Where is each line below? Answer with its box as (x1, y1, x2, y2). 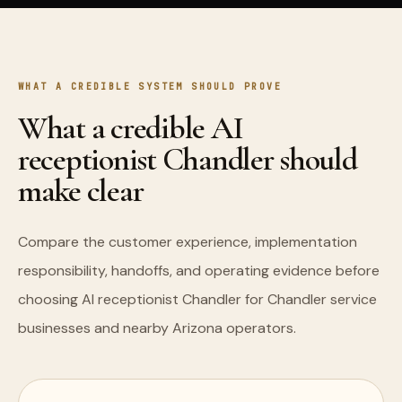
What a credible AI (18, 109, 243, 147)
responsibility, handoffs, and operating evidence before (18, 261, 380, 280)
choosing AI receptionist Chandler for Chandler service (18, 290, 377, 309)
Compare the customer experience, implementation (18, 232, 357, 251)
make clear (18, 171, 144, 210)
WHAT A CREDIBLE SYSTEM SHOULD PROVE (18, 81, 283, 92)
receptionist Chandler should (18, 140, 357, 179)
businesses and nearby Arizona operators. (18, 319, 296, 337)
